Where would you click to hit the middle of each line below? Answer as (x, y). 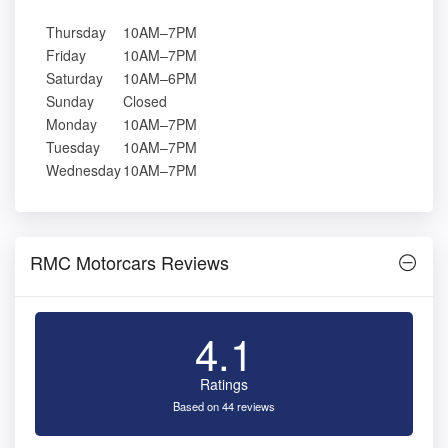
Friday (66, 55)
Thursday (76, 32)
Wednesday (83, 170)
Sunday (70, 101)
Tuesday (73, 147)
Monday (71, 124)
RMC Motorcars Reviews (129, 262)
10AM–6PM (160, 78)
